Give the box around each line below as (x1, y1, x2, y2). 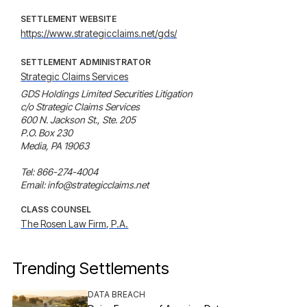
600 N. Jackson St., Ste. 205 (21, 114, 136, 125)
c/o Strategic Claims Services (21, 101, 140, 112)
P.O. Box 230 (21, 127, 73, 138)
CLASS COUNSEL (21, 204, 92, 214)
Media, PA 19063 (21, 140, 90, 151)
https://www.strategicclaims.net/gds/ (21, 27, 177, 39)
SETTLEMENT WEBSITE (21, 14, 117, 24)
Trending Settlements (12, 258, 170, 278)
